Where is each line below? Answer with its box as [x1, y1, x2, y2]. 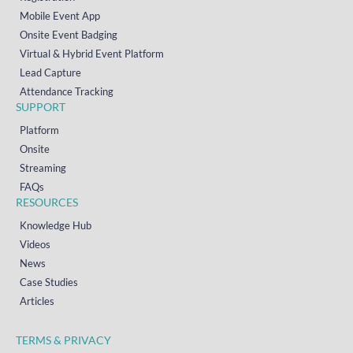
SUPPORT [16, 99, 65, 113]
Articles [20, 294, 54, 307]
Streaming [20, 161, 66, 174]
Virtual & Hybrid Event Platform [20, 46, 164, 60]
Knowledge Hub [20, 218, 91, 232]
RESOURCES [16, 195, 78, 209]
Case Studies [20, 275, 78, 288]
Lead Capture [20, 65, 81, 79]
